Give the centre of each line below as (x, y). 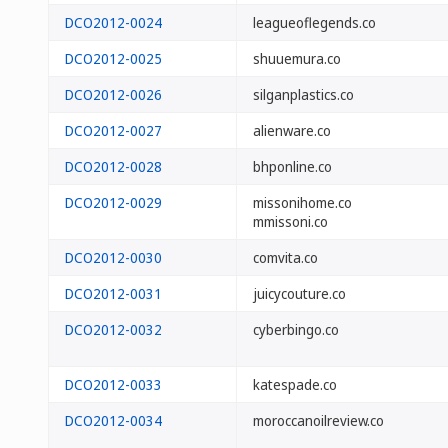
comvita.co (285, 257)
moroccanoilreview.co (318, 420)
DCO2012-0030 (113, 257)
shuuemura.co (297, 58)
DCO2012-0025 (113, 58)
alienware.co (292, 130)
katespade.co (295, 384)
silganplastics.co (303, 94)
